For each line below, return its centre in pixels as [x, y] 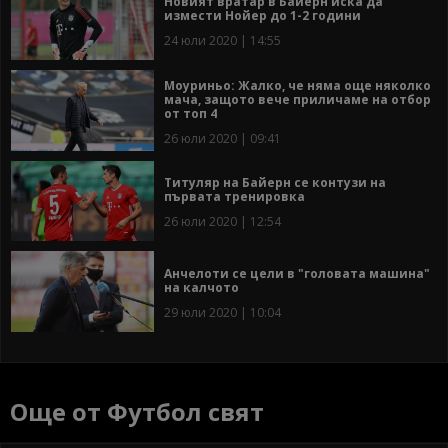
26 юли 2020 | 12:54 [222, 222]
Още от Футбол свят [137, 412]
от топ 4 [190, 113]
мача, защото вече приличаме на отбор [297, 99]
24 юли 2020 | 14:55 [222, 41]
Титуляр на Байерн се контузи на [275, 183]
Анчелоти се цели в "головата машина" [297, 273]
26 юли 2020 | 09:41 [222, 138]
